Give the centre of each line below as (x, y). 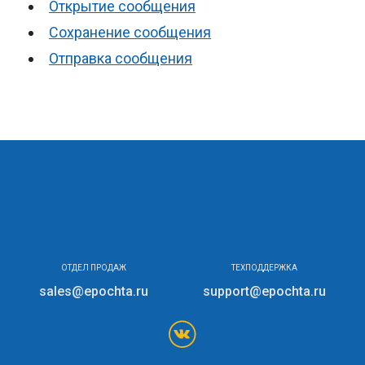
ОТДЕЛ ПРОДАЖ (94, 268)
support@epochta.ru (264, 291)
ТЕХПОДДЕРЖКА (264, 268)
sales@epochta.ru (94, 291)
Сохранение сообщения (130, 32)
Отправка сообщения (121, 58)
